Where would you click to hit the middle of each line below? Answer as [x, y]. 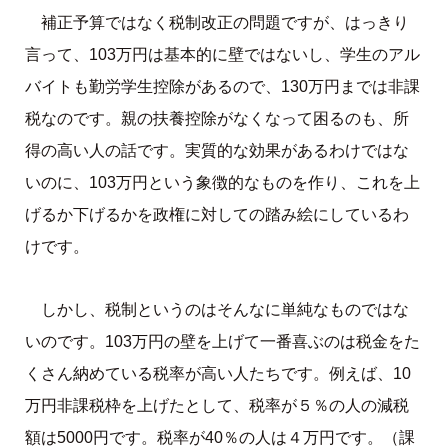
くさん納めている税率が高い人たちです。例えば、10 [217, 374]
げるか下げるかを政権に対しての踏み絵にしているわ [216, 214]
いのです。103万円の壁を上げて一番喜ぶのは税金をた [222, 342]
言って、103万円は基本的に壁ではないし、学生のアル [222, 54]
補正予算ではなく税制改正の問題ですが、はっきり [224, 22]
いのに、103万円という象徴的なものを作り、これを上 [222, 182]
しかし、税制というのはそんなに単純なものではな [224, 310]
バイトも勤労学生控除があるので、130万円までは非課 [222, 86]
